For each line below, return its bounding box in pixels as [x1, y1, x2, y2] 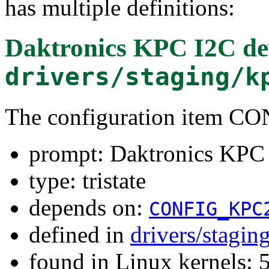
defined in [29, 221, 130, 247]
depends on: [29, 194, 149, 220]
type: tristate [29, 167, 146, 193]
